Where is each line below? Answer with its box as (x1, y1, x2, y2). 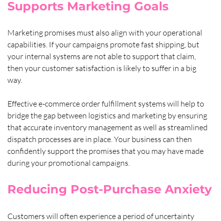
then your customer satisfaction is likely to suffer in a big (7, 63, 198, 73)
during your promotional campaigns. (7, 157, 130, 168)
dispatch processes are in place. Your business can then (7, 134, 193, 144)
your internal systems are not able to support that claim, (7, 51, 197, 61)
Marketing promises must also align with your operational (7, 27, 204, 37)
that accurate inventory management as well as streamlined (7, 122, 209, 132)
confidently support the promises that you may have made (7, 146, 205, 156)
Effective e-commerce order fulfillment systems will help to (7, 98, 206, 109)
